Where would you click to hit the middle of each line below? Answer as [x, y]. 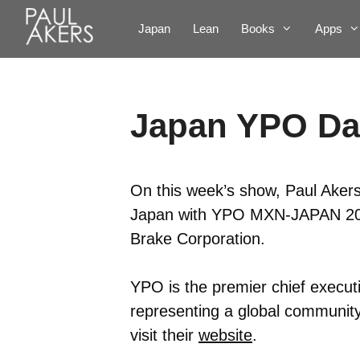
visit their [164, 335]
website [225, 335]
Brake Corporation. [198, 239]
